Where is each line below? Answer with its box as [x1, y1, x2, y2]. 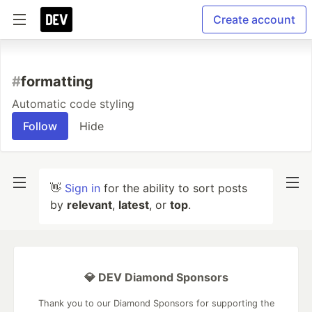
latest [118, 198, 149, 212]
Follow [23, 119, 57, 133]
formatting [21, 73, 93, 90]
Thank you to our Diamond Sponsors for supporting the [38, 298, 274, 309]
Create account [213, 13, 295, 26]
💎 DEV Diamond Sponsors [84, 270, 228, 284]
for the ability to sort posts [100, 181, 247, 195]
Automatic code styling [12, 97, 134, 111]
